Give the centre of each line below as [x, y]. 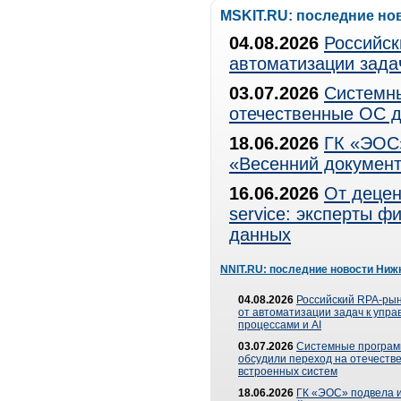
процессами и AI [280, 325]
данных [260, 235]
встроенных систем [288, 371]
